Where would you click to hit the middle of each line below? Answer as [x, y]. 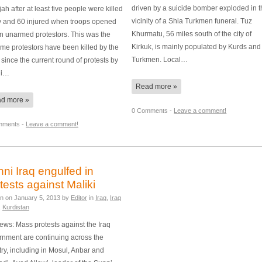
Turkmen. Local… [160, 59]
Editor [79, 197]
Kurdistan [16, 207]
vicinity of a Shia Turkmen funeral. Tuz [192, 20]
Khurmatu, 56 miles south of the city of [192, 33]
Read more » [157, 86]
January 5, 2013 [37, 197]
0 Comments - [153, 110]
